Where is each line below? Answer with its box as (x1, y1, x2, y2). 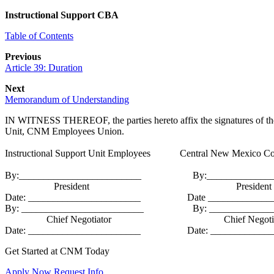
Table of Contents (5, 30, 73, 41)
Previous (5, 51, 41, 62)
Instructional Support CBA (5, 9, 119, 20)
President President (5, 180, 272, 191)
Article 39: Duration (5, 62, 83, 73)
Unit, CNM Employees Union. (5, 125, 124, 136)
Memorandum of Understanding (5, 94, 129, 105)
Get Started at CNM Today (5, 245, 109, 256)
